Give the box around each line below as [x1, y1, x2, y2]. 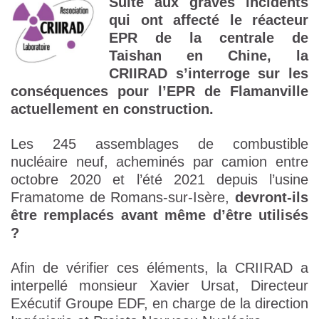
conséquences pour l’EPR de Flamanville [11, 83, 308, 100]
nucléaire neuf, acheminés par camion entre [11, 154, 308, 170]
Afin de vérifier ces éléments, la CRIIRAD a [11, 260, 308, 276]
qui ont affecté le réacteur [109, 12, 308, 28]
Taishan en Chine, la [109, 48, 308, 64]
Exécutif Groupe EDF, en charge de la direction [11, 296, 308, 312]
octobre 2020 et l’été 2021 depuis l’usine [11, 172, 308, 188]
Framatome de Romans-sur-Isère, [11, 189, 235, 206]
